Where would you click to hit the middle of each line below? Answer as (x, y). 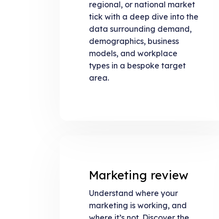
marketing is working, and (138, 206)
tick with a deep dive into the (144, 16)
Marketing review (139, 175)
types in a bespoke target (137, 65)
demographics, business (134, 41)
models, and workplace (133, 53)
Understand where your (133, 193)
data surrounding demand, (140, 29)
